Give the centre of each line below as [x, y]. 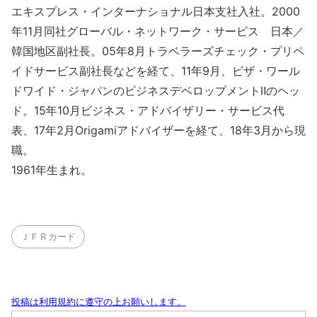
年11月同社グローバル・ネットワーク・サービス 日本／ [158, 31]
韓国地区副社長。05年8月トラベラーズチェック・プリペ [158, 51]
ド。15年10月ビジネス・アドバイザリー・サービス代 [148, 111]
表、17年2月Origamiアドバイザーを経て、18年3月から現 [158, 131]
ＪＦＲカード [48, 237]
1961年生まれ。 [52, 170]
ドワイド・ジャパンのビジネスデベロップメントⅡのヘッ [156, 91]
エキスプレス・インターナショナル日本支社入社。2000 [156, 12]
